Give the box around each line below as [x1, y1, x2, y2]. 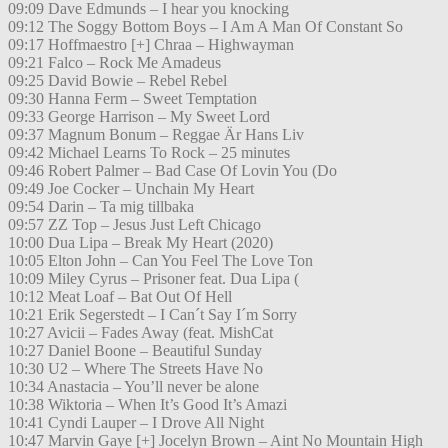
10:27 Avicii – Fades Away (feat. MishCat [8, 324, 273, 342]
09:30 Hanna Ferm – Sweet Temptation [8, 90, 257, 108]
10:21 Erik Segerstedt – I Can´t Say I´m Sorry [8, 306, 297, 324]
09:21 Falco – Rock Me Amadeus [8, 54, 221, 72]
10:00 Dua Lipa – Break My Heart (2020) [8, 234, 273, 252]
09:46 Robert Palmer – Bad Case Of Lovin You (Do [8, 162, 337, 180]
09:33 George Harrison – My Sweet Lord [8, 108, 270, 126]
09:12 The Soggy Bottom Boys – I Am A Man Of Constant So [8, 18, 403, 36]
